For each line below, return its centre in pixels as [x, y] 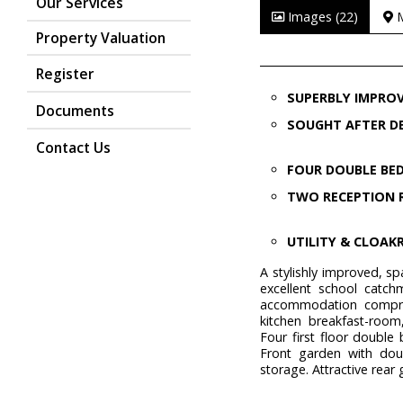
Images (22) [322, 17]
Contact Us [73, 148]
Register [65, 74]
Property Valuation [101, 38]
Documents [75, 111]
